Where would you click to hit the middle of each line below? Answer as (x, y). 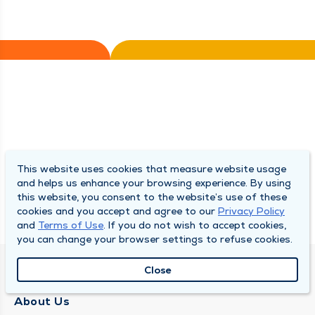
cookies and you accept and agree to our (117, 211)
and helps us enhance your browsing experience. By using (154, 183)
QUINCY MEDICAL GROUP (88, 274)
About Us (42, 301)
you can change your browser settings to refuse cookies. (155, 239)
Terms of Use (71, 225)
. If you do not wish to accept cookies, (195, 225)
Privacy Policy (251, 211)
